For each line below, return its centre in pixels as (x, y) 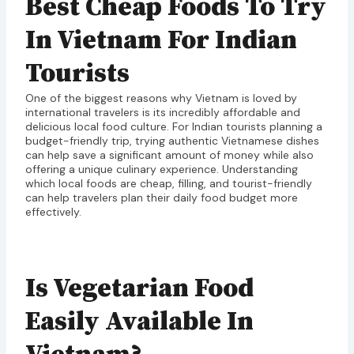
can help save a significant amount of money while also (169, 155)
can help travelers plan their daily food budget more (161, 198)
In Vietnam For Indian (161, 41)
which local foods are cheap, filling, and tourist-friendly (168, 184)
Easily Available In (139, 322)
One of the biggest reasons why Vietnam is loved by (161, 98)
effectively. (53, 212)
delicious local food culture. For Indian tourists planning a (173, 127)
